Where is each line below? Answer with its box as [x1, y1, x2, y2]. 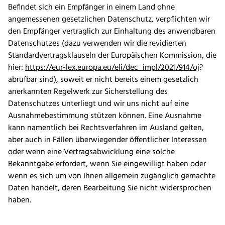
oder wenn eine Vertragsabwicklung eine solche [8, 146, 175, 159]
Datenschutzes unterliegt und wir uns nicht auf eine [8, 97, 189, 111]
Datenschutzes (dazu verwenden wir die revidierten [8, 37, 186, 51]
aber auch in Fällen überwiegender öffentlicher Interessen [8, 134, 207, 147]
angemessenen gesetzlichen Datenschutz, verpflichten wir [8, 13, 210, 27]
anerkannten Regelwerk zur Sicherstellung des [8, 85, 168, 99]
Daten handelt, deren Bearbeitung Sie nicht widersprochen [8, 182, 211, 195]
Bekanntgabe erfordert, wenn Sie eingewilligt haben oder [8, 158, 206, 171]
